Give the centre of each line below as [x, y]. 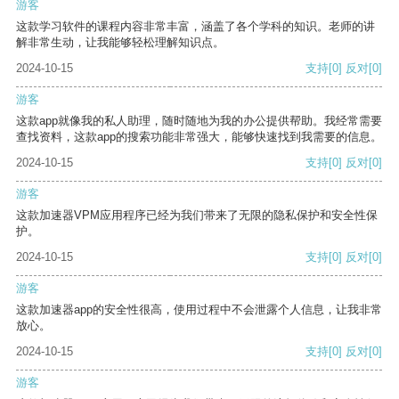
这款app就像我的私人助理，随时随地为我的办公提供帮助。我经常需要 [199, 121]
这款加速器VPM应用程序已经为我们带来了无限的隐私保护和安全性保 [197, 216]
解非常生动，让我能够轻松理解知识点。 [120, 43]
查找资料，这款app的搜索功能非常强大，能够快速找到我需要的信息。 [199, 137]
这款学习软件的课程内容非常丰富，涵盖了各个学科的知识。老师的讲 [195, 27]
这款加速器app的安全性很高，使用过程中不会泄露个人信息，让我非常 [199, 310]
